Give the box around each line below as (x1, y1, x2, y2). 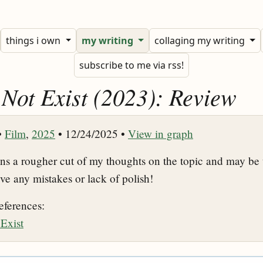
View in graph (128, 126, 193, 141)
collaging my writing (154, 34, 247, 47)
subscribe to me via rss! (79, 59, 184, 72)
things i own (6, 34, 63, 47)
